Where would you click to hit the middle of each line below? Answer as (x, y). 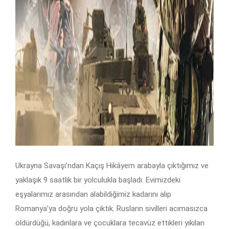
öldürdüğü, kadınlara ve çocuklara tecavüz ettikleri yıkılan (110, 223)
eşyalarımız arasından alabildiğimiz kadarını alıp (93, 194)
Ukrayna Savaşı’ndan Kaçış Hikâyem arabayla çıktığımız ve (112, 165)
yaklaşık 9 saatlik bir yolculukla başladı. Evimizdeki (98, 180)
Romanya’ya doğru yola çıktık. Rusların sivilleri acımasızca (111, 208)
